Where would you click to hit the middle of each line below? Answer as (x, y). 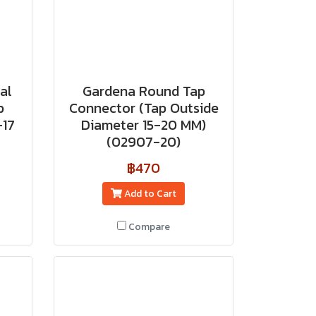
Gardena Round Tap (144, 91)
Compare (149, 227)
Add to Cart (150, 194)
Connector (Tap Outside (144, 108)
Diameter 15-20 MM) (144, 125)
